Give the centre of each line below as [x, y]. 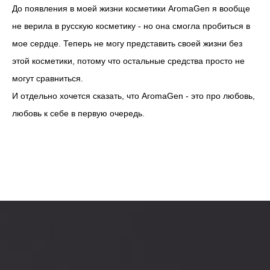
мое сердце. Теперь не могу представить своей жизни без [127, 44]
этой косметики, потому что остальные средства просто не [128, 61]
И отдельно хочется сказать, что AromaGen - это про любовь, [133, 96]
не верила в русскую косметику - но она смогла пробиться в [131, 26]
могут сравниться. [48, 79]
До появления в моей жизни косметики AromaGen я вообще [131, 9]
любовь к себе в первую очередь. [78, 114]
